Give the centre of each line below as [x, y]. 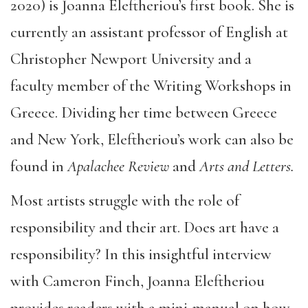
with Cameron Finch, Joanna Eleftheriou [137, 282]
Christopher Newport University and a [131, 59]
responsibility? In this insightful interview [141, 255]
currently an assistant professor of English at [149, 32]
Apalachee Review [120, 166]
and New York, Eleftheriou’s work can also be [152, 139]
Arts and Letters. [249, 166]
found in [39, 166]
